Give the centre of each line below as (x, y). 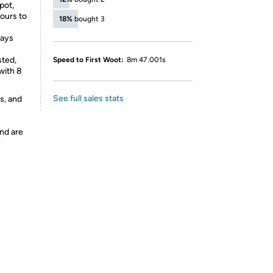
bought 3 (90, 19)
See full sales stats (88, 98)
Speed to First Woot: (88, 60)
